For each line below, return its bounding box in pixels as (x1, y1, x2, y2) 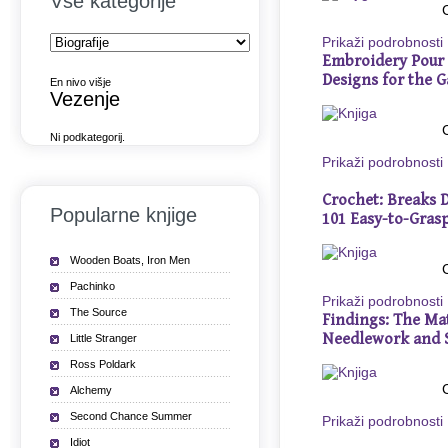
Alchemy (70, 384, 112, 396)
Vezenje (50, 88, 120, 110)
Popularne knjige (50, 204, 197, 226)
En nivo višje (50, 76, 111, 88)
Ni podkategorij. (50, 131, 125, 143)
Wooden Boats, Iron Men (70, 254, 190, 266)
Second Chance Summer (70, 410, 192, 422)
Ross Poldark (70, 358, 136, 370)
